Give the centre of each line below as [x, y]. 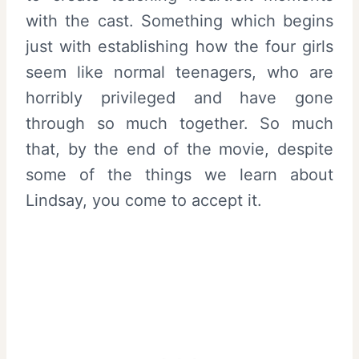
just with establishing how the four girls [179, 47]
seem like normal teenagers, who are [179, 73]
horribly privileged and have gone [179, 98]
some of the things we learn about [179, 175]
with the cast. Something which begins [179, 21]
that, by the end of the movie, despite [179, 149]
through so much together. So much [179, 124]
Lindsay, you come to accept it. [144, 201]
